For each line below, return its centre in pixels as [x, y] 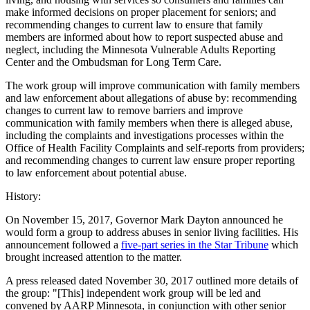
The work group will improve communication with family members [153, 85]
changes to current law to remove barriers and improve [124, 110]
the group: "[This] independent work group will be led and [133, 293]
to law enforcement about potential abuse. [96, 172]
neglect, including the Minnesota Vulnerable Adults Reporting [140, 49]
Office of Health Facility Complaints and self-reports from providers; [155, 147]
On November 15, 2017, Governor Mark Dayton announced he [144, 219]
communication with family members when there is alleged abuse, [149, 122]
